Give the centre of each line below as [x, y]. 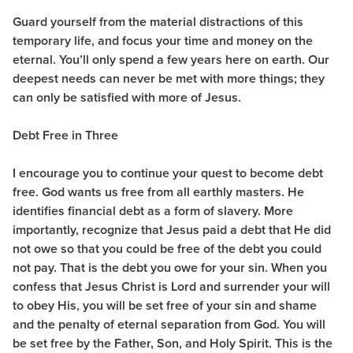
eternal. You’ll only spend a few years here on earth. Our [171, 59]
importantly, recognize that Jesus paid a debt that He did [172, 229]
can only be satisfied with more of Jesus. [127, 97]
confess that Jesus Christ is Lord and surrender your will [171, 286]
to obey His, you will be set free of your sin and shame [165, 305]
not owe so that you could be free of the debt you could [167, 248]
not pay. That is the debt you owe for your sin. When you [170, 267]
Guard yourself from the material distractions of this [158, 21]
